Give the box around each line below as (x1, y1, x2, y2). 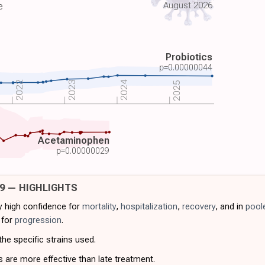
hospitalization (120, 201, 177, 212)
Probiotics (165, 51, 212, 63)
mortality (82, 201, 116, 212)
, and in (215, 201, 245, 212)
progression (14, 214, 62, 225)
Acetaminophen (37, 134, 109, 146)
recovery (182, 201, 215, 212)
